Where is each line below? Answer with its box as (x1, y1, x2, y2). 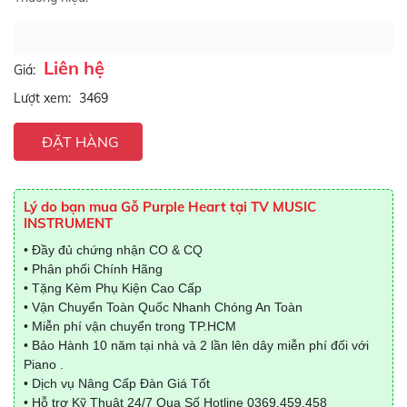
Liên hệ (44, 56, 104, 79)
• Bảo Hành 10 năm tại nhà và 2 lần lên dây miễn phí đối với (24, 338, 369, 352)
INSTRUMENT (24, 214, 113, 232)
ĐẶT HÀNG (42, 133, 119, 151)
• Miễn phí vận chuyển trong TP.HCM (24, 319, 236, 333)
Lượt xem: (14, 90, 71, 106)
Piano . (24, 357, 64, 372)
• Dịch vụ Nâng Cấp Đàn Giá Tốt (24, 376, 210, 391)
